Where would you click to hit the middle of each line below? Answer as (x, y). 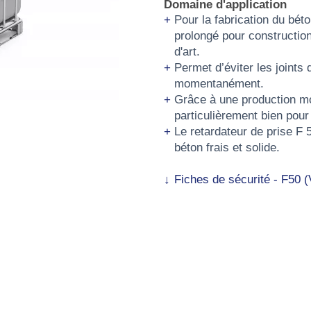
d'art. (187, 52)
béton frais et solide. (227, 148)
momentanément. (219, 84)
